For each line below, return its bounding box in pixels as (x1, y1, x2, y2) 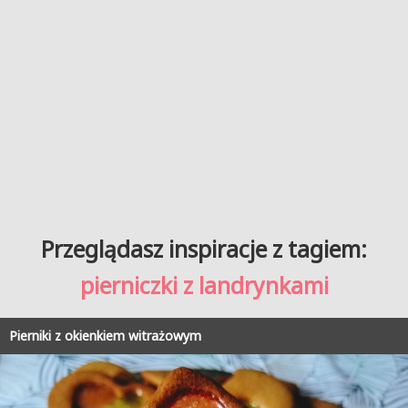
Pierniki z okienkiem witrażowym (9, 326, 201, 344)
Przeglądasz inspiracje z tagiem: (41, 234, 367, 265)
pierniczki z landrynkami (79, 270, 329, 301)
